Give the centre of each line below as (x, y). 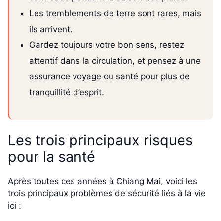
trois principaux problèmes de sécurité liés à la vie (107, 194)
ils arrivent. (51, 29)
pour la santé (52, 157)
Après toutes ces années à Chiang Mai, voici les (103, 181)
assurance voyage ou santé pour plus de (110, 77)
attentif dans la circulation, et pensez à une (115, 61)
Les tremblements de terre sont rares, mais (115, 14)
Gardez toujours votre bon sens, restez (107, 45)
